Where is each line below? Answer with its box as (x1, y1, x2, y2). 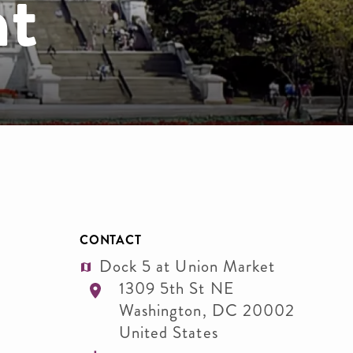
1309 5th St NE (118, 277, 234, 300)
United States (118, 321, 218, 344)
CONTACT (79, 231, 142, 249)
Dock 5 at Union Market (98, 255, 276, 278)
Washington (118, 299, 203, 322)
